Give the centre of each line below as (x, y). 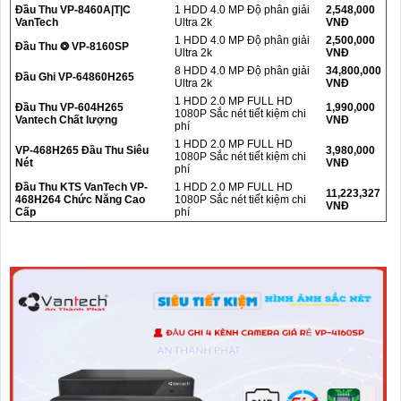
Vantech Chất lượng (66, 119)
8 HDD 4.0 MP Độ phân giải (242, 70)
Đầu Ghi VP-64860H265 (75, 77)
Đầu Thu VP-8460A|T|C (73, 9)
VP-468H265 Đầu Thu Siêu (82, 150)
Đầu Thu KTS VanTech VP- (81, 187)
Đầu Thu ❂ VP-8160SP (72, 46)
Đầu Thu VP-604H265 (69, 107)
